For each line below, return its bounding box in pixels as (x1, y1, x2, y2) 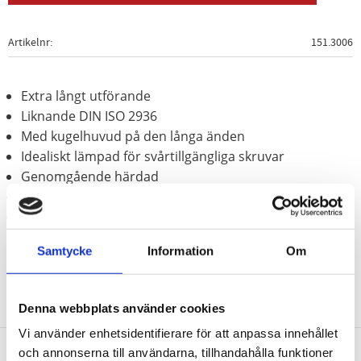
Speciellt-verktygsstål (21, 207, 148, 226)
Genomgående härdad (21, 167, 159, 185)
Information (147, 243, 214, 258)
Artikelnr (8, 34, 50, 50)
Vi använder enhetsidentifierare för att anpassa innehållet (19, 326, 338, 340)
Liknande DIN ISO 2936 (21, 106, 157, 125)
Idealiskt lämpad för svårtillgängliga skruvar (21, 147, 284, 165)
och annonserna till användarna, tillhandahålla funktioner (19, 345, 334, 359)
